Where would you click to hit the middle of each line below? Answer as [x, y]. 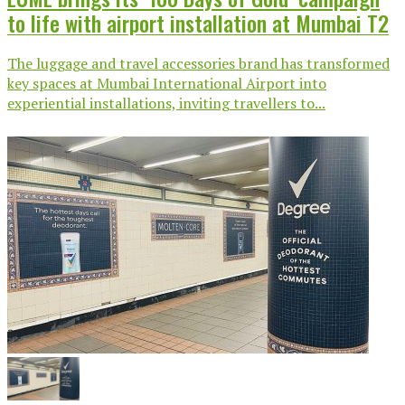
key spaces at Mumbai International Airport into [167, 83]
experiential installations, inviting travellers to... [166, 103]
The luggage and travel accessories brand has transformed [198, 63]
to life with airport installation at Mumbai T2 [198, 22]
